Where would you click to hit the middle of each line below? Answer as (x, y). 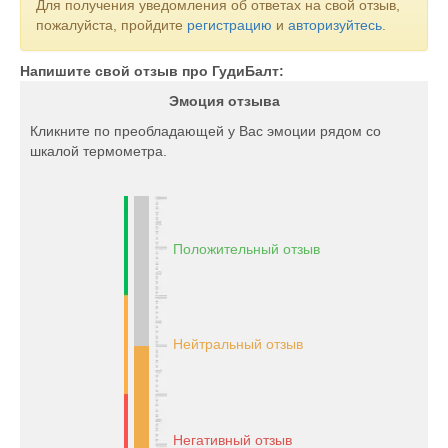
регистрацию (229, 25)
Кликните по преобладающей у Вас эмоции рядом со (205, 131)
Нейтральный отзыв (237, 344)
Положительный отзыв (246, 249)
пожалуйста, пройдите (111, 25)
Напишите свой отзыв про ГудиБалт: (152, 71)
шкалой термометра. (98, 151)
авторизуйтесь (335, 25)
